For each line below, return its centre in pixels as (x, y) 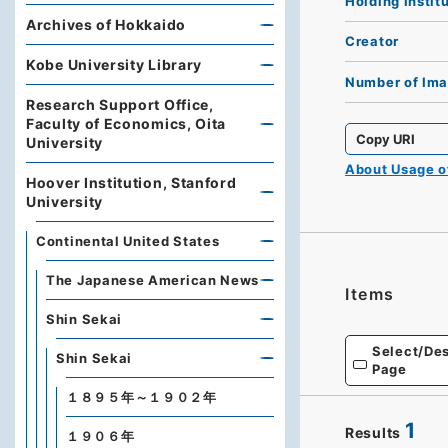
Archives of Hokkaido (106, 24)
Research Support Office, (120, 104)
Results (373, 432)
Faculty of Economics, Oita (126, 123)
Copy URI (386, 138)
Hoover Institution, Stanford (131, 182)
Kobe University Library (114, 64)
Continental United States (128, 241)
